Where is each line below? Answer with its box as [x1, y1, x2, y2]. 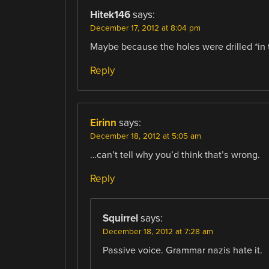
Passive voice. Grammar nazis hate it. [102, 244, 262, 257]
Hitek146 [89, 8, 130, 21]
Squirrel [102, 212, 138, 225]
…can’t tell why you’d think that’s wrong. [89, 149, 260, 162]
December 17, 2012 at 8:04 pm [89, 23, 201, 33]
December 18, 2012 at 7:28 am [102, 227, 213, 237]
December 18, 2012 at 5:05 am [89, 131, 201, 142]
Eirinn [89, 116, 116, 130]
